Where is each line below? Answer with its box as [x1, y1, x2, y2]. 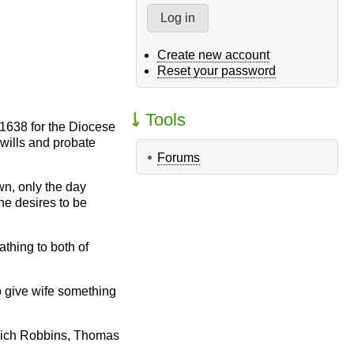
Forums [157, 151, 201, 165]
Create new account [157, 48, 270, 62]
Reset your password [157, 64, 277, 78]
